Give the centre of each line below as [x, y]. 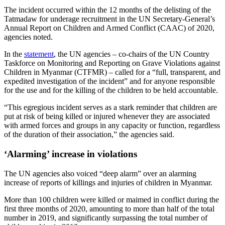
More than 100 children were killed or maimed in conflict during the [111, 199]
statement [39, 54]
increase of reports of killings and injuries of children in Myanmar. [109, 182]
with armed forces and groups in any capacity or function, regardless [112, 126]
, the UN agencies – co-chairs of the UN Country [132, 54]
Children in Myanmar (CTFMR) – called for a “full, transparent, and [112, 72]
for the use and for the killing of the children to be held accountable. [112, 90]
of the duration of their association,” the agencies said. [90, 135]
